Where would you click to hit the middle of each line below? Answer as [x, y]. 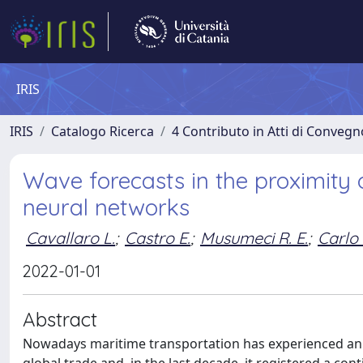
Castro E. [158, 237]
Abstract [60, 319]
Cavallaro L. [70, 237]
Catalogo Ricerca [102, 131]
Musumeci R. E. [254, 237]
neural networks [106, 207]
